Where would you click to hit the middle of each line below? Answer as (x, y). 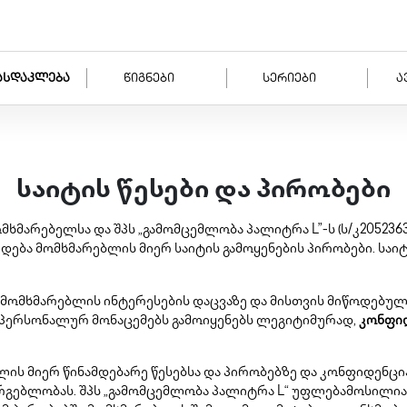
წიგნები (149, 79)
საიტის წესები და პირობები (203, 191)
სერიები (289, 79)
